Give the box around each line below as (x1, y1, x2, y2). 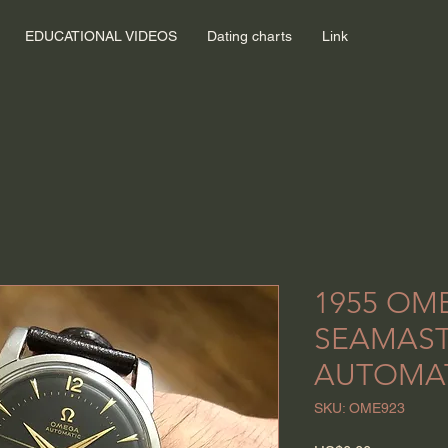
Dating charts (207, 28, 292, 44)
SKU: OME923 (314, 400, 405, 416)
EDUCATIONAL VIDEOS (25, 28, 177, 44)
